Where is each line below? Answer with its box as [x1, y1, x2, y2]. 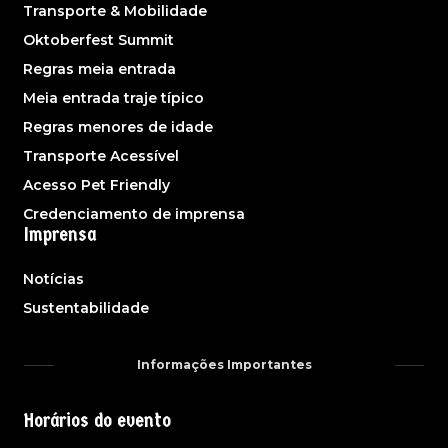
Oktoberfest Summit [23, 31, 174, 50]
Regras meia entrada [23, 60, 176, 79]
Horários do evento [24, 409, 171, 433]
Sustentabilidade [23, 299, 149, 318]
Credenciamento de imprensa [23, 205, 245, 224]
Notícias [23, 270, 84, 289]
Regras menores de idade [23, 118, 213, 137]
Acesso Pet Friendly [23, 176, 170, 195]
